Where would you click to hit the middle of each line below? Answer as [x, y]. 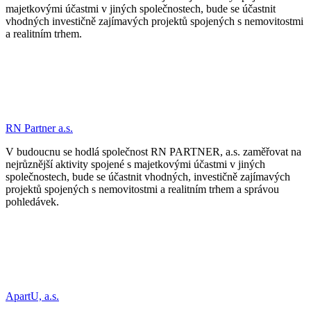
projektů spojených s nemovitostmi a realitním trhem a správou [142, 189]
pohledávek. [32, 201]
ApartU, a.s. [32, 296]
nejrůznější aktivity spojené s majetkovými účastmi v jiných [135, 164]
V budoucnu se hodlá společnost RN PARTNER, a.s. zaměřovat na [153, 151]
